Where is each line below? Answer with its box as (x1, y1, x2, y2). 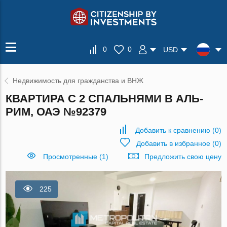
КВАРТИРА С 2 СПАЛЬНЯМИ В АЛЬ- (6, 92, 204, 105)
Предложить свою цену (144, 153, 221, 161)
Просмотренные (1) (43, 153, 108, 161)
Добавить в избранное (136, 139, 210, 147)
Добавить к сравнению (135, 126, 210, 134)
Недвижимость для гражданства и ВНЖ (13, 77, 144, 85)
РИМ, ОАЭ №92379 (6, 105, 107, 118)
